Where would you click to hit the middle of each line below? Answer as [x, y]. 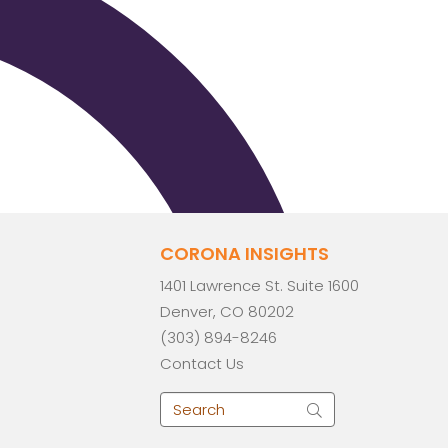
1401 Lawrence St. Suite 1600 [260, 286]
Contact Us [202, 364]
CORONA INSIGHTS [245, 253]
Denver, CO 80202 [227, 312]
